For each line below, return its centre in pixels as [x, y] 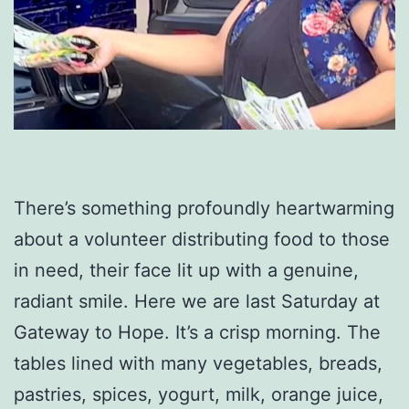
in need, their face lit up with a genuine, [186, 271]
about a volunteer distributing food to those [202, 240]
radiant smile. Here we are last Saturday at [197, 302]
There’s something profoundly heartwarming [204, 209]
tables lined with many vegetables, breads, [198, 364]
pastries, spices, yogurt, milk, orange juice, [199, 395]
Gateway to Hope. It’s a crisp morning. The [197, 333]
